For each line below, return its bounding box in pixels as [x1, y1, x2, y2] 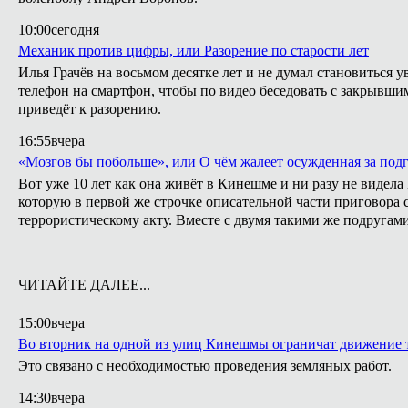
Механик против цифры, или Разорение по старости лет [18, 43, 369, 58]
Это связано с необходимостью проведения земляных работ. [18, 358, 392, 373]
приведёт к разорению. [18, 101, 161, 117]
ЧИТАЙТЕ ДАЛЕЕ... [18, 277, 150, 292]
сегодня [51, 22, 99, 37]
